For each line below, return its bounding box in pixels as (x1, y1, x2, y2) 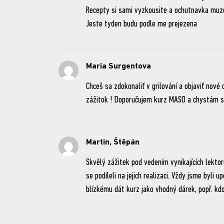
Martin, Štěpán (85, 138, 139, 147)
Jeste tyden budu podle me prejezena (85, 19, 197, 29)
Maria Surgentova (85, 62, 151, 71)
